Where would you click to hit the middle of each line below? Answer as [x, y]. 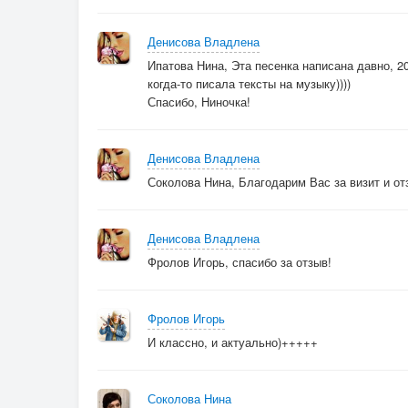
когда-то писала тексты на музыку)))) [249, 83]
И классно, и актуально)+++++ [233, 342]
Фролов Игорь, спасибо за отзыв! [240, 262]
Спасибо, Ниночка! [199, 102]
